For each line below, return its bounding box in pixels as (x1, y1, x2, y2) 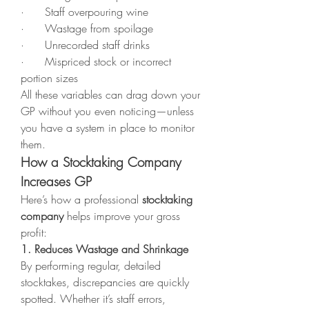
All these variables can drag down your (21, 87, 200, 102)
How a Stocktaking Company (21, 153, 181, 171)
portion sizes (21, 70, 78, 86)
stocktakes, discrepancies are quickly (21, 275, 189, 290)
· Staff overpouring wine (21, 4, 148, 19)
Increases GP (21, 172, 92, 190)
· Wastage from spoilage (21, 21, 153, 36)
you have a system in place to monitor (21, 120, 195, 135)
